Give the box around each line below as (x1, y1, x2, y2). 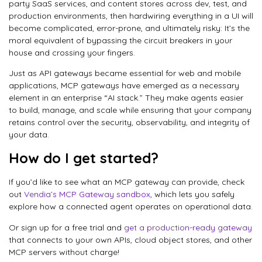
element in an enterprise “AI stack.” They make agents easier (9, 92, 243, 103)
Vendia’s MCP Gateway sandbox (24, 189, 150, 200)
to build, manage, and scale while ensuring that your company (9, 105, 251, 115)
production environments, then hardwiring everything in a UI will (9, 10, 253, 21)
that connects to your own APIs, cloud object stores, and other (9, 234, 252, 245)
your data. (9, 129, 49, 140)
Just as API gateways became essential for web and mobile (9, 68, 241, 78)
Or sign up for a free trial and (9, 222, 124, 233)
